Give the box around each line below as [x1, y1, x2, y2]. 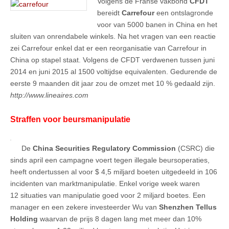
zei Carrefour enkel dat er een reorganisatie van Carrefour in [10, 44, 207, 53]
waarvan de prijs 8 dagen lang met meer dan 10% [38, 214, 201, 223]
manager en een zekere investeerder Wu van [10, 202, 159, 211]
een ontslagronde [154, 9, 213, 17]
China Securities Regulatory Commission [33, 144, 176, 152]
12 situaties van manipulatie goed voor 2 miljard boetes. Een [10, 191, 205, 199]
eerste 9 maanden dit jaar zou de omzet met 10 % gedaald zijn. [10, 79, 215, 88]
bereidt [97, 9, 122, 17]
